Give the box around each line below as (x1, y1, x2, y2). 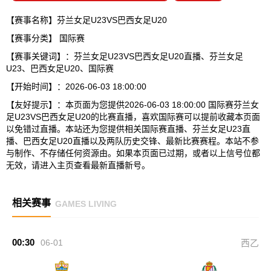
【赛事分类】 (6, 33, 59, 43)
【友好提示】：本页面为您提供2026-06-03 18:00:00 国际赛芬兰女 (6, 100, 259, 109)
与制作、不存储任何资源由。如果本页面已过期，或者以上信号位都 (6, 148, 260, 158)
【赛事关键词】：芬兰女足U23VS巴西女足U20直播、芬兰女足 (6, 51, 243, 61)
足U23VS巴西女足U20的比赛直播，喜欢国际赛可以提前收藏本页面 (6, 112, 260, 122)
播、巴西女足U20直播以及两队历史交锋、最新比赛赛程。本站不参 (6, 136, 259, 146)
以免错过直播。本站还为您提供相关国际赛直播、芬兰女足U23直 (6, 124, 250, 134)
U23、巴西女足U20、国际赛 (6, 64, 114, 73)
